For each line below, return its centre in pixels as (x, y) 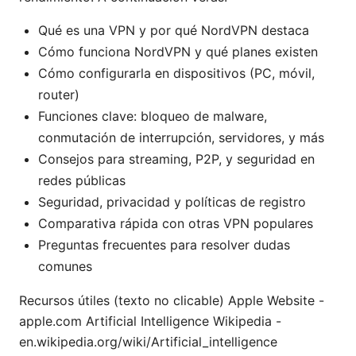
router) (59, 95)
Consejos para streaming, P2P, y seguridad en (176, 159)
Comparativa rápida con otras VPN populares (176, 224)
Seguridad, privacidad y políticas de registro (172, 202)
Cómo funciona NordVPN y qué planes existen (178, 52)
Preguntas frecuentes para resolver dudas (164, 245)
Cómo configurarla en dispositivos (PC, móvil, (176, 74)
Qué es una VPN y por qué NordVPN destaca (174, 31)
